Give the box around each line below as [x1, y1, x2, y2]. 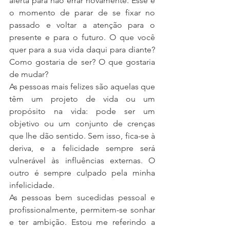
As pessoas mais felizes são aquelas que [9, 82, 155, 91]
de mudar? [9, 69, 48, 79]
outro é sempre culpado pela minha [9, 168, 155, 178]
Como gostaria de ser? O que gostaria [9, 57, 155, 67]
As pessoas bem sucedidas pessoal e [9, 193, 155, 202]
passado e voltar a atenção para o [9, 20, 155, 30]
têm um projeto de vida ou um [9, 94, 155, 104]
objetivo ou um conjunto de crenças [9, 119, 155, 128]
